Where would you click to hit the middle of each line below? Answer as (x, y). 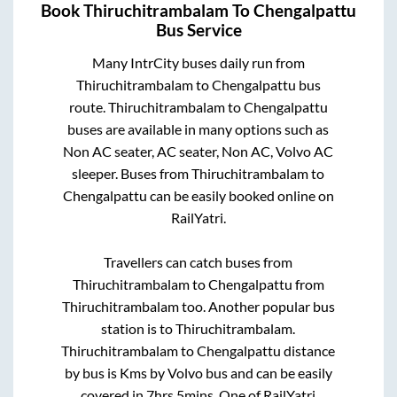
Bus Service (198, 30)
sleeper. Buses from (132, 173)
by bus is (92, 372)
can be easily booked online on (240, 195)
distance (308, 350)
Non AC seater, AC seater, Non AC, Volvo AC (198, 151)
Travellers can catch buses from (198, 261)
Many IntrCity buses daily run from (198, 62)
